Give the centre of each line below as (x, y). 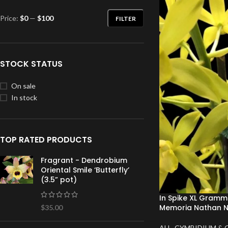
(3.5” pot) (59, 180)
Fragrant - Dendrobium (84, 161)
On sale (23, 86)
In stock (24, 98)
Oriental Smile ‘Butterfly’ (85, 170)
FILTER (125, 18)
